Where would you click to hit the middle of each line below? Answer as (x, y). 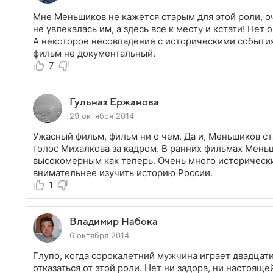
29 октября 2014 (102, 116)
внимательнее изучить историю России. (123, 173)
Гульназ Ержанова (114, 102)
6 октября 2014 (99, 235)
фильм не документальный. (94, 53)
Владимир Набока (114, 222)
